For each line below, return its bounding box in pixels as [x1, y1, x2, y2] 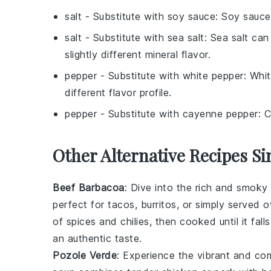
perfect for [53, 198, 108, 211]
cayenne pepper [182, 108, 258, 120]
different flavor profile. [65, 87, 172, 99]
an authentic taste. [53, 232, 142, 244]
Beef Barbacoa [53, 181, 125, 194]
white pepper [182, 70, 244, 82]
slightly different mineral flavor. [65, 48, 211, 60]
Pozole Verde [53, 249, 117, 261]
